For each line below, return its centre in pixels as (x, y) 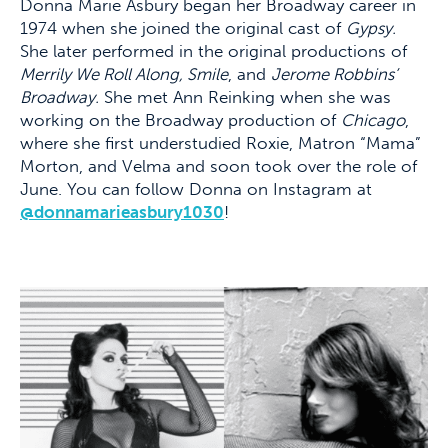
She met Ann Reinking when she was (245, 96)
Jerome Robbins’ (334, 73)
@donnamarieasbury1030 (122, 211)
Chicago (373, 119)
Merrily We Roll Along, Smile (124, 73)
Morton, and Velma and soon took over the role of (218, 165)
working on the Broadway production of (180, 119)
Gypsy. (371, 27)
